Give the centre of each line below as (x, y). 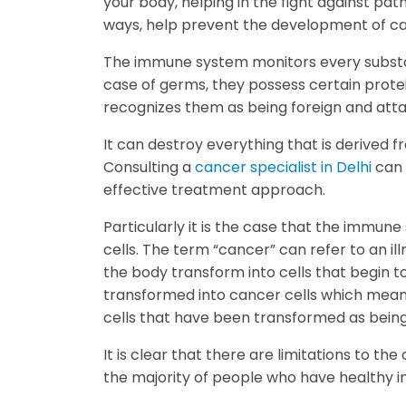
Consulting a (149, 168)
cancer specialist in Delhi (283, 168)
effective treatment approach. (214, 190)
